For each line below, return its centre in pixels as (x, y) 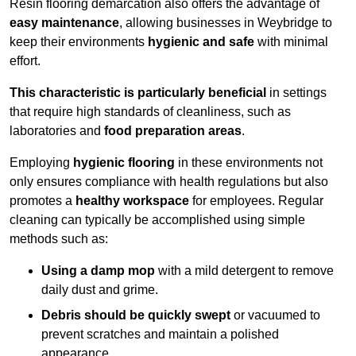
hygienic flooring (124, 163)
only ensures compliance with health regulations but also (169, 182)
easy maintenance (64, 23)
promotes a (43, 201)
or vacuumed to (275, 315)
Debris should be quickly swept (136, 315)
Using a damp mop (98, 271)
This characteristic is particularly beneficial (138, 93)
